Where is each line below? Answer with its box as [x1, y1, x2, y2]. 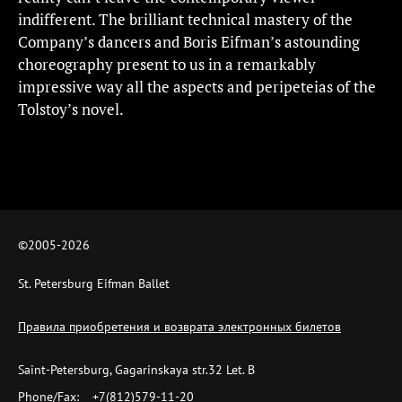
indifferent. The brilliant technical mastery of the [18, 9, 353, 30]
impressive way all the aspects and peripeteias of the [18, 76, 376, 97]
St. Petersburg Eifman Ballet [18, 275, 170, 292]
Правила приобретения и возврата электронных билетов [18, 319, 341, 335]
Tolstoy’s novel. [18, 99, 124, 119]
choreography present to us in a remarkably [18, 54, 316, 74]
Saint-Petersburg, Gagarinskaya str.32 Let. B [18, 362, 255, 378]
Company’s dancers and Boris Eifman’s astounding [18, 31, 360, 52]
